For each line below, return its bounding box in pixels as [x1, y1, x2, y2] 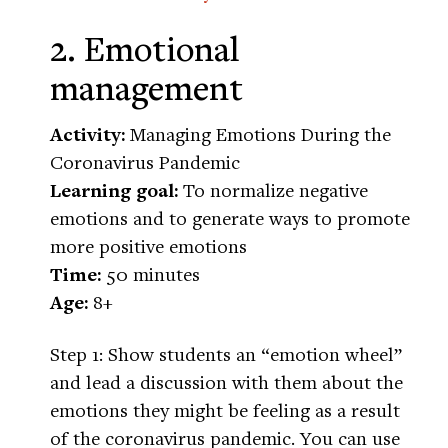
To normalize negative [178, 177, 368, 203]
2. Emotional [50, 26, 240, 72]
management [50, 65, 243, 111]
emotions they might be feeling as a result [50, 397, 400, 423]
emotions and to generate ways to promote [50, 205, 410, 231]
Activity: [50, 121, 125, 148]
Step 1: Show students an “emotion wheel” [50, 341, 402, 367]
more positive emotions [50, 233, 247, 259]
